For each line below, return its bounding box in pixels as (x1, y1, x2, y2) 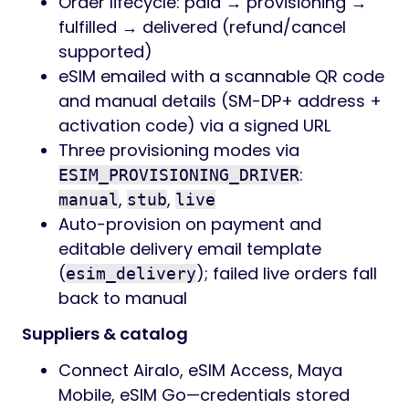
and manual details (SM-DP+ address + (58, 89, 382, 112)
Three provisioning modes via (58, 139, 299, 162)
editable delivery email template (58, 237, 321, 260)
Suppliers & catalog (22, 322, 188, 345)
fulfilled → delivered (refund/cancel (58, 16, 346, 38)
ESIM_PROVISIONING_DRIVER (58, 165, 299, 184)
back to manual (58, 287, 187, 309)
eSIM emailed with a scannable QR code (58, 65, 384, 88)
